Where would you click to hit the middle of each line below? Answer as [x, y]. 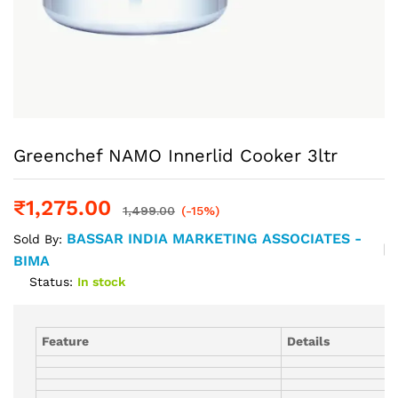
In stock [101, 281]
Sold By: [40, 239]
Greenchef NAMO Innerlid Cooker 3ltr [175, 155]
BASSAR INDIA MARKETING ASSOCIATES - [214, 238]
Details [309, 341]
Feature [66, 341]
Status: [51, 281]
